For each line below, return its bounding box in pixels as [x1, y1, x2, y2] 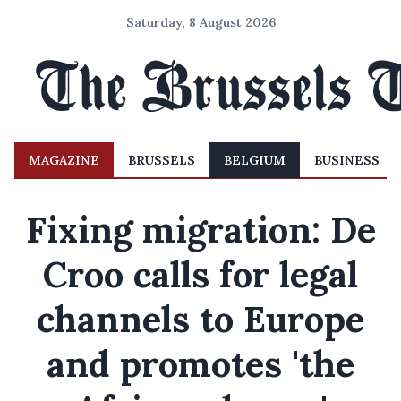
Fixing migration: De [25, 207, 376, 252]
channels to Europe [37, 296, 364, 342]
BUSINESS [314, 152, 380, 168]
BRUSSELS [128, 152, 195, 168]
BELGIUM [224, 152, 286, 168]
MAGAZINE [29, 152, 99, 168]
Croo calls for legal [43, 252, 358, 297]
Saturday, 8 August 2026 [125, 14, 276, 30]
